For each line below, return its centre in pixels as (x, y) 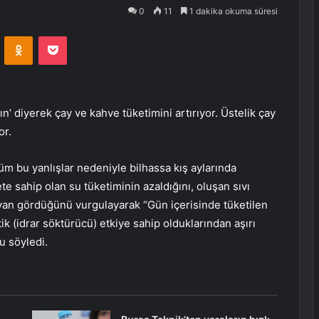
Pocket (82, 36)
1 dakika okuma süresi (232, 11)
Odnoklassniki (63, 36)
